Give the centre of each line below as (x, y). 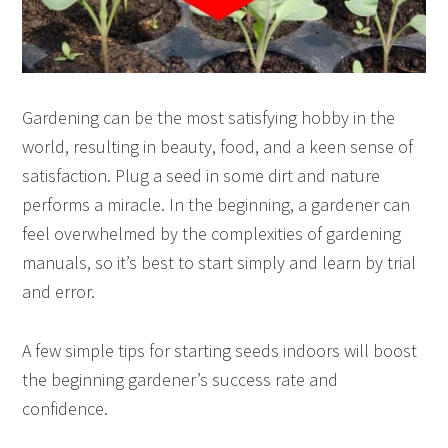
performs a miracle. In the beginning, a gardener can (216, 205)
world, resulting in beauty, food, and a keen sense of (218, 147)
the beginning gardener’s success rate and (180, 380)
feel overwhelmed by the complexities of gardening (212, 234)
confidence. (65, 409)
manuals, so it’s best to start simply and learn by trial (219, 263)
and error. (59, 292)
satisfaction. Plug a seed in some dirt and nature (201, 176)
